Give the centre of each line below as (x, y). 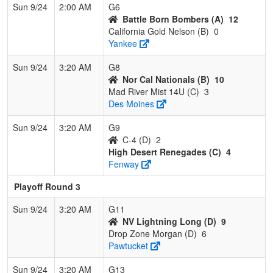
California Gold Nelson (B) (159, 31)
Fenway (124, 164)
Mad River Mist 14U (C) (154, 91)
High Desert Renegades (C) (165, 151)
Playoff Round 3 (47, 186)
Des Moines (131, 103)
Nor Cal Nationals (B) (166, 79)
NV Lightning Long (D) (169, 221)
